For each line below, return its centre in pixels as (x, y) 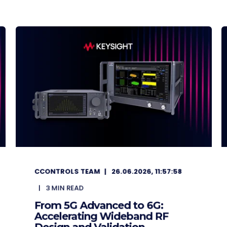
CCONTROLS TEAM (67, 171)
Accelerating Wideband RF (101, 216)
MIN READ (67, 188)
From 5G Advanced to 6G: (99, 205)
